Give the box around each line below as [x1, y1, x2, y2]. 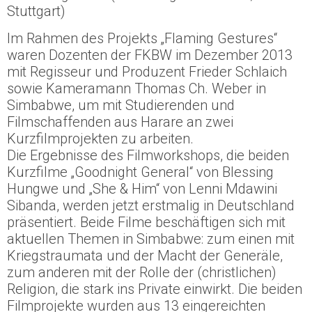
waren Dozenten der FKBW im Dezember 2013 [7, 46, 292, 63]
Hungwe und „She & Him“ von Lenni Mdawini [7, 180, 277, 197]
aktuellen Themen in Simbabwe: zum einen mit [7, 230, 295, 247]
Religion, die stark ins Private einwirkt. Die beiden [7, 280, 302, 297]
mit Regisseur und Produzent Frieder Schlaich [7, 63, 287, 80]
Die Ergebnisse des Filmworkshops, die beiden [7, 146, 289, 164]
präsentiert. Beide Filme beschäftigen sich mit [7, 213, 286, 231]
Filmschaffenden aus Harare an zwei [7, 113, 233, 130]
